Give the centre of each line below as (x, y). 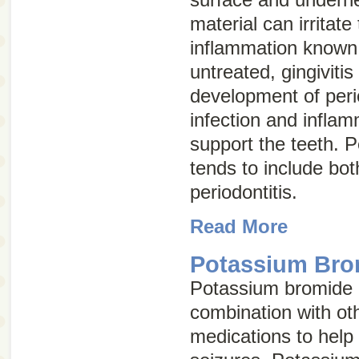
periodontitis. (244, 192)
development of (258, 96)
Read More (239, 226)
